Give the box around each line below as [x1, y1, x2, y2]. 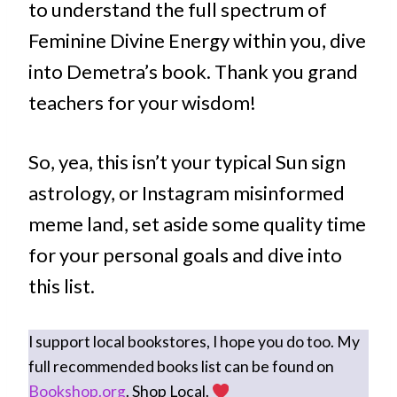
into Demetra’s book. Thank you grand [28, 59, 358, 84]
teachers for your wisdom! [28, 90, 256, 115]
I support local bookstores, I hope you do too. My [28, 332, 360, 352]
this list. [28, 274, 95, 299]
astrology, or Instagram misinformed [28, 181, 345, 206]
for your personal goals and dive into [28, 243, 342, 268]
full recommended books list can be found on [28, 357, 334, 377]
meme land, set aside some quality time [28, 212, 366, 237]
